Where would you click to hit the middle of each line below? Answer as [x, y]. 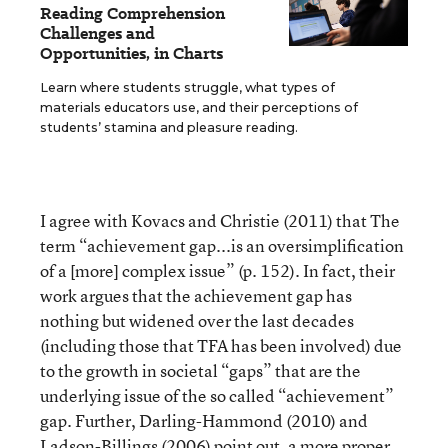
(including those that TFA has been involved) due [221, 345]
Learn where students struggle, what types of [187, 87]
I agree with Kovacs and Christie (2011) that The [220, 220]
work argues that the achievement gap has [196, 295]
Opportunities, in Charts [131, 53]
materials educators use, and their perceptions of [199, 107]
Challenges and [97, 33]
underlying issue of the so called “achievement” [217, 395]
